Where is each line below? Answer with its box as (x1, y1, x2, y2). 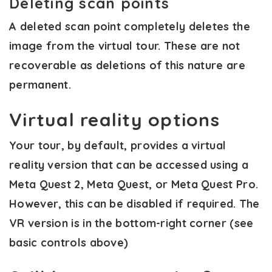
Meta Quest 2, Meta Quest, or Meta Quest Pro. (9, 177, 259, 191)
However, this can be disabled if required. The (9, 196, 260, 211)
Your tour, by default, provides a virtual (9, 138, 226, 152)
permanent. (9, 77, 72, 92)
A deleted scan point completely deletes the (9, 19, 250, 33)
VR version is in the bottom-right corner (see (9, 216, 254, 230)
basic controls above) (9, 235, 129, 250)
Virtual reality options (9, 107, 220, 131)
